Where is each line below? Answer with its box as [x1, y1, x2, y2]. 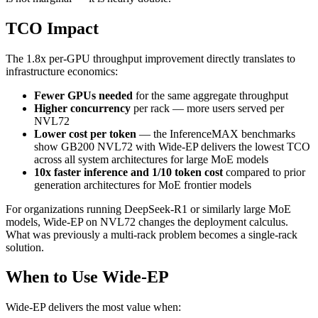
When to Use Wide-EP [6, 268, 169, 287]
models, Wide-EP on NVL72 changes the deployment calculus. [6, 215, 288, 228]
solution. [6, 241, 44, 253]
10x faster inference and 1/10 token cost [34, 165, 223, 178]
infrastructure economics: [6, 65, 118, 77]
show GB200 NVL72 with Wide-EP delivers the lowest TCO [34, 140, 310, 153]
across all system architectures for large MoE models [34, 153, 268, 165]
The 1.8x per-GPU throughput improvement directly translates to [6, 52, 295, 65]
